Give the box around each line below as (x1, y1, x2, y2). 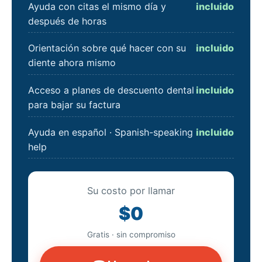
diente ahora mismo (28, 57, 116, 69)
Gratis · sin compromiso (87, 229, 175, 239)
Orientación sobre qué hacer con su (28, 42, 186, 54)
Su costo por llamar (87, 185, 175, 197)
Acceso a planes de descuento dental (28, 84, 194, 96)
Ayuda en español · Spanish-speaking (28, 126, 193, 139)
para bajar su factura (28, 99, 120, 111)
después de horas (28, 15, 106, 27)
